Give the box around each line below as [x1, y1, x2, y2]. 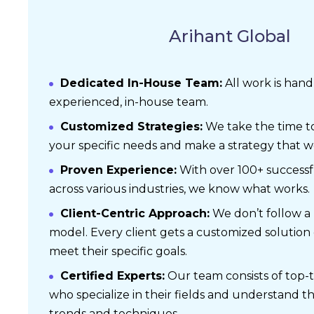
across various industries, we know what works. [49, 182, 310, 196]
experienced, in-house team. [49, 95, 208, 109]
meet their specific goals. [49, 245, 187, 258]
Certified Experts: [60, 269, 165, 282]
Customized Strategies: [60, 120, 203, 133]
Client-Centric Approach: [60, 207, 210, 220]
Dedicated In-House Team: [60, 76, 222, 90]
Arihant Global [168, 26, 291, 46]
